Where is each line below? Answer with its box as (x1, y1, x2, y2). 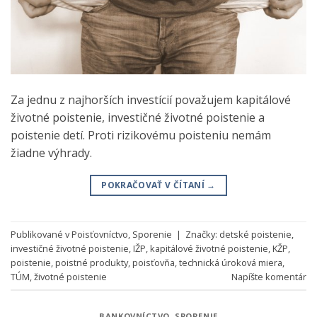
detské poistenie (219, 227, 292, 241)
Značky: (185, 227, 219, 241)
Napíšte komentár (231, 270, 306, 283)
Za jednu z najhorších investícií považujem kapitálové (11, 92, 291, 108)
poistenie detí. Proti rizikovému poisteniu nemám (11, 127, 271, 144)
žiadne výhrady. (11, 145, 92, 161)
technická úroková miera (179, 255, 282, 269)
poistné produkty (55, 255, 128, 269)
